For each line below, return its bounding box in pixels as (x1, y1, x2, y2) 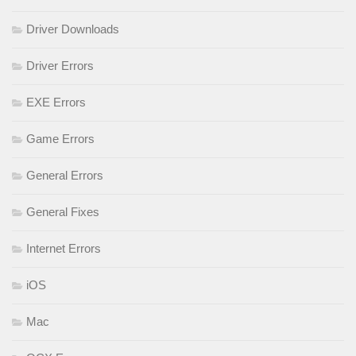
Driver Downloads (26, 22, 119, 37)
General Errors (26, 168, 103, 183)
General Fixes (26, 205, 99, 219)
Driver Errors (26, 59, 94, 73)
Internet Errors (26, 242, 101, 256)
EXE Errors (26, 95, 86, 110)
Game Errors (26, 132, 95, 146)
